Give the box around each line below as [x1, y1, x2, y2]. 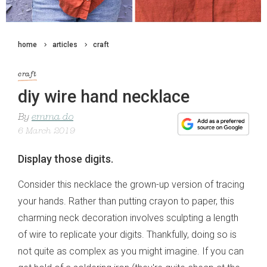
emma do [32, 113, 73, 123]
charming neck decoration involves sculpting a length [18, 212, 238, 224]
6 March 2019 [18, 127, 75, 136]
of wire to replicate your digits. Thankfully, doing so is [18, 229, 237, 241]
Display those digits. [18, 153, 113, 166]
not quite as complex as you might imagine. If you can [18, 246, 244, 257]
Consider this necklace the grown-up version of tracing [18, 179, 244, 191]
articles [52, 41, 77, 49]
